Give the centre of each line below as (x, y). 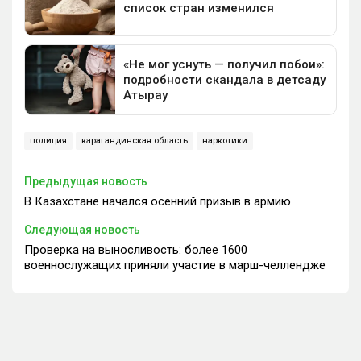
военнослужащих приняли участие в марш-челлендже (175, 266)
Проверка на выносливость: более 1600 (136, 250)
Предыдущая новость (86, 182)
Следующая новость (82, 230)
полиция (48, 141)
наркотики (225, 141)
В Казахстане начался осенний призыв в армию (158, 202)
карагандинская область (135, 141)
